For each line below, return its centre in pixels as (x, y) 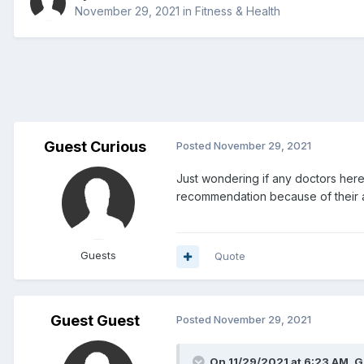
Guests (98, 256)
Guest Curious (95, 147)
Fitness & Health (238, 11)
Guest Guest (95, 321)
